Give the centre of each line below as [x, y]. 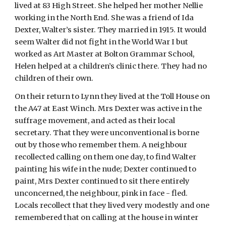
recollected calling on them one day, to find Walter [106, 157]
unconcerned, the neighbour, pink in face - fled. [101, 193]
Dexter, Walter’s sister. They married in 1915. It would [111, 30]
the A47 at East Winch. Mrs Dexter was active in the [108, 108]
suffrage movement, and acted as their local [95, 121]
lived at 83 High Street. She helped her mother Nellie [109, 6]
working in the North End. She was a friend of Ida [104, 18]
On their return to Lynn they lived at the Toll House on [112, 96]
